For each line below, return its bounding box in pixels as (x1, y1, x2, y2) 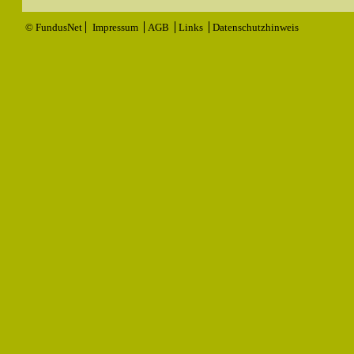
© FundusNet (25, 21, 82, 33)
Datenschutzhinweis (213, 21, 299, 33)
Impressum (92, 21, 141, 33)
